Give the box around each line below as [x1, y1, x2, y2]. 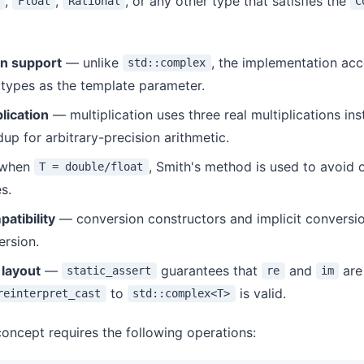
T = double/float [39, 160, 144, 174]
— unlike [62, 54, 123, 71]
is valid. [235, 284, 286, 301]
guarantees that [156, 262, 262, 279]
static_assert [67, 264, 152, 278]
